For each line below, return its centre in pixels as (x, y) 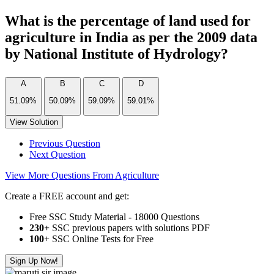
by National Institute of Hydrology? (117, 54)
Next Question (57, 154)
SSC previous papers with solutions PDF (130, 228)
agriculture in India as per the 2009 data (131, 37)
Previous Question (65, 143)
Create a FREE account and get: (67, 196)
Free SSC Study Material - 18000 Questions (114, 217)
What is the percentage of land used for (128, 21)
